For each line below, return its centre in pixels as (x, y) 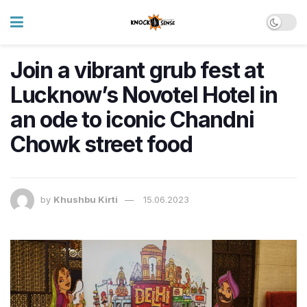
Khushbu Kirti (86, 200)
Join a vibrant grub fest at (137, 70)
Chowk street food (101, 144)
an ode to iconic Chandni (132, 120)
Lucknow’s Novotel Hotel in (144, 95)
